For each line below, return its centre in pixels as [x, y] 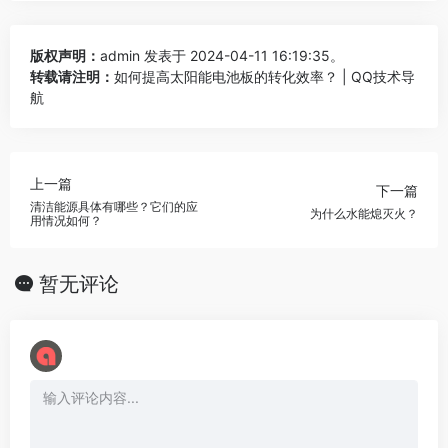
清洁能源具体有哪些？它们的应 [114, 207]
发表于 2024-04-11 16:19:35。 [242, 55]
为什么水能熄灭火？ [364, 214]
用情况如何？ [66, 221]
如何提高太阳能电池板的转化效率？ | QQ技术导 [264, 76]
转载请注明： [72, 76]
